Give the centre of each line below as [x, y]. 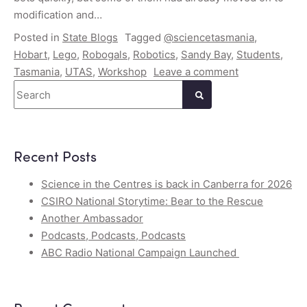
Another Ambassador [92, 219]
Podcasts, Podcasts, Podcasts [113, 236]
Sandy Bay [206, 55]
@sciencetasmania [209, 38]
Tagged [144, 38]
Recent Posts [55, 156]
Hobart [30, 55]
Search [30, 88]
